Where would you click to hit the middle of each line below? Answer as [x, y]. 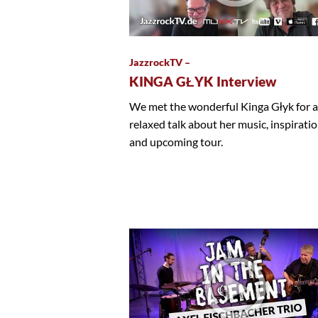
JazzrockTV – [160, 62]
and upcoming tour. [176, 141]
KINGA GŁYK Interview [203, 81]
